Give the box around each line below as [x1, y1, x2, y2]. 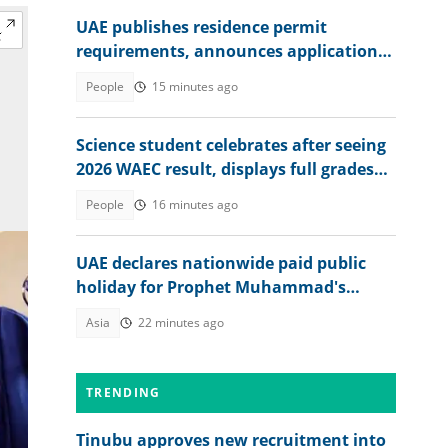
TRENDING [86, 384, 161, 401]
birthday [76, 300, 145, 322]
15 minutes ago [152, 78, 238, 95]
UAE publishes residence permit [76, 16, 327, 38]
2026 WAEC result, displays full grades [76, 158, 374, 180]
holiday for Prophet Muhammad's [76, 276, 346, 298]
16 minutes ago [152, 196, 238, 213]
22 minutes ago [138, 314, 224, 331]
